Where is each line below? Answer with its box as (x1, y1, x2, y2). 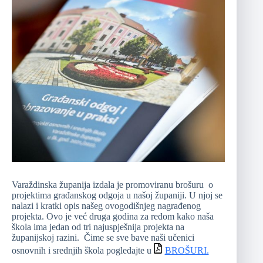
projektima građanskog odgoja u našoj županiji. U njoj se (12, 190, 222, 201)
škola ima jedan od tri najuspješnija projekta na (12, 222, 184, 232)
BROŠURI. (164, 245, 209, 256)
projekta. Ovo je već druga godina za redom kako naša (12, 211, 214, 222)
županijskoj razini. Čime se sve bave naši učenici (12, 232, 194, 243)
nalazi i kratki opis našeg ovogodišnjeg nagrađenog (12, 201, 201, 211)
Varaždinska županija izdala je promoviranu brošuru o (12, 180, 213, 190)
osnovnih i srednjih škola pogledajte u (12, 245, 154, 256)
